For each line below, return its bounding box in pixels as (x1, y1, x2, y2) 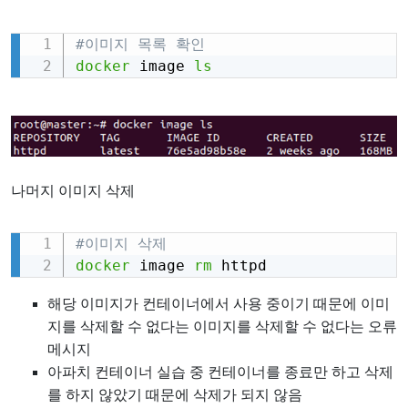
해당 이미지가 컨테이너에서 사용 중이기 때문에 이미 (47, 296, 390, 312)
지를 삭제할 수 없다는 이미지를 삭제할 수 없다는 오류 (47, 319, 397, 335)
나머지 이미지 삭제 (11, 183, 135, 199)
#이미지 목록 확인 (75, 35, 205, 53)
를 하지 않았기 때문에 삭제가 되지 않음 (47, 387, 302, 403)
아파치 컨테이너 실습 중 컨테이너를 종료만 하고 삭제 (47, 364, 393, 381)
